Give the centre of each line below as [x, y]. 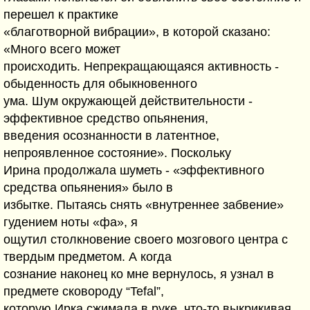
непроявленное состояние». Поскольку [117, 153]
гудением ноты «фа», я [71, 222]
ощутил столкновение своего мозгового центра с [146, 239]
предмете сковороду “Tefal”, [84, 291]
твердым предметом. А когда [88, 257]
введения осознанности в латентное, [111, 136]
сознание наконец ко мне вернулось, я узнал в [139, 274]
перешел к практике [61, 15]
